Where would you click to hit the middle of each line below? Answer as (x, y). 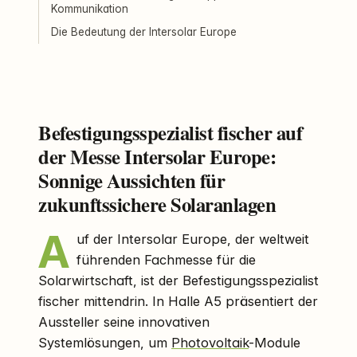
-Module (275, 342)
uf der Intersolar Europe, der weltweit (192, 239)
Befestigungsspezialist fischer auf (171, 132)
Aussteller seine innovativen (124, 322)
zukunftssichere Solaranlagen (157, 204)
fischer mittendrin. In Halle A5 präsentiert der (178, 301)
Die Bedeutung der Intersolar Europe (144, 32)
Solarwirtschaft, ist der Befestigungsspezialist (178, 280)
